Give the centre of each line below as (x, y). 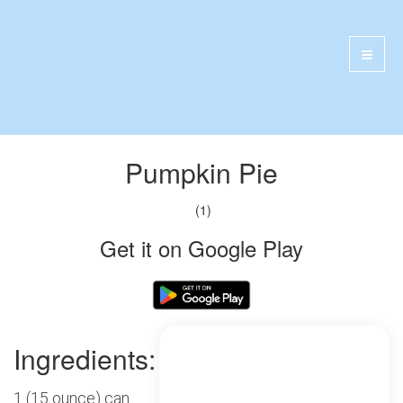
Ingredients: (85, 359)
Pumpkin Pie (201, 172)
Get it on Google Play (201, 248)
